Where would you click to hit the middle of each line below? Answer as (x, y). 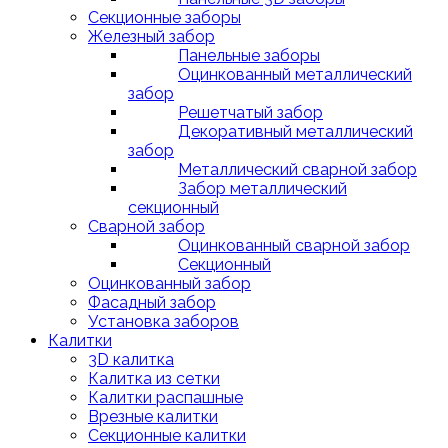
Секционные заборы (164, 17)
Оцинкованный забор (169, 283)
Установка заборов (163, 321)
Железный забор (151, 36)
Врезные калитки (153, 416)
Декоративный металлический (295, 131)
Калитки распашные (165, 397)
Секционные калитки (167, 435)
